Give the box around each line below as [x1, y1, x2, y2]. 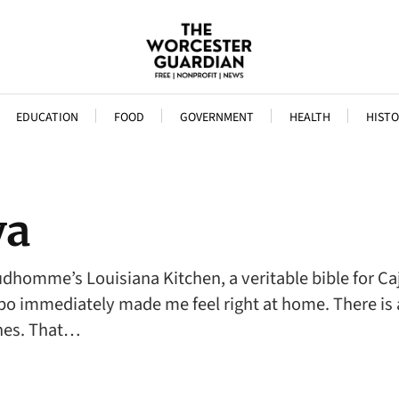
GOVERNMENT [179, 109, 254, 126]
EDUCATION [15, 109, 78, 126]
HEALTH [289, 109, 330, 126]
